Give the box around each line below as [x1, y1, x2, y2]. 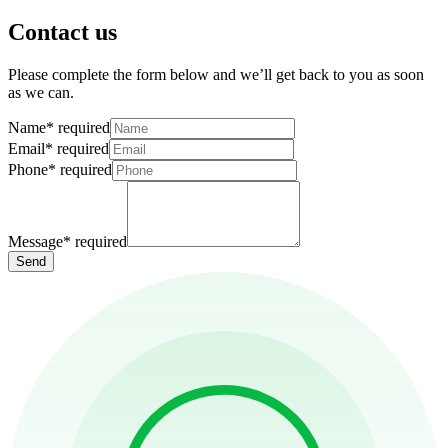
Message [8, 232, 63, 250]
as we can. [8, 83, 74, 101]
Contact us [8, 18, 117, 45]
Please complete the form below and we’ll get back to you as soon [8, 65, 424, 83]
